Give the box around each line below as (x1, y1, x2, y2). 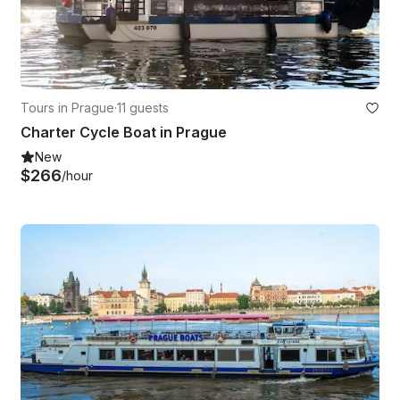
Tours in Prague (21, 100, 114, 116)
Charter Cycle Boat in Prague (21, 123, 227, 142)
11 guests (117, 100, 169, 116)
